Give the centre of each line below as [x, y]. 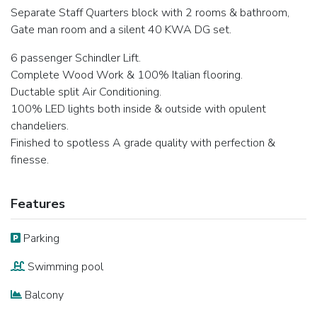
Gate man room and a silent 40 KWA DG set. [121, 30]
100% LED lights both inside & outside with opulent [138, 109]
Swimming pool [64, 267]
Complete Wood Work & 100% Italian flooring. [127, 75]
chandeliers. [40, 126]
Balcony [43, 295]
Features [38, 204]
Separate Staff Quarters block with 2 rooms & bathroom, [150, 13]
